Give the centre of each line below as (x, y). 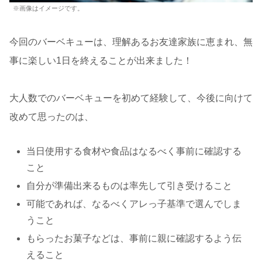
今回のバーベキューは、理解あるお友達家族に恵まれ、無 (131, 42)
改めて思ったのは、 (51, 116)
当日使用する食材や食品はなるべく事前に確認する (134, 151)
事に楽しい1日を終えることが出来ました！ (101, 60)
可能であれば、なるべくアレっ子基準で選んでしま (134, 204)
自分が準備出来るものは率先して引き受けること (130, 185)
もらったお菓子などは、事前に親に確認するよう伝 (134, 239)
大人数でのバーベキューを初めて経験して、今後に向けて (131, 98)
